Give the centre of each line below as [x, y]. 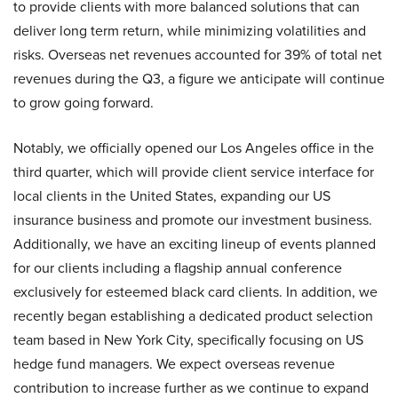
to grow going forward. [84, 103]
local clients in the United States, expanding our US [172, 196]
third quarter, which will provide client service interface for [194, 172]
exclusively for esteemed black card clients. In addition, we [195, 292]
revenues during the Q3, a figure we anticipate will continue [199, 79]
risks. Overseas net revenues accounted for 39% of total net [198, 55]
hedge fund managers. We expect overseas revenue [174, 364]
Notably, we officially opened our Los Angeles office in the [194, 148]
